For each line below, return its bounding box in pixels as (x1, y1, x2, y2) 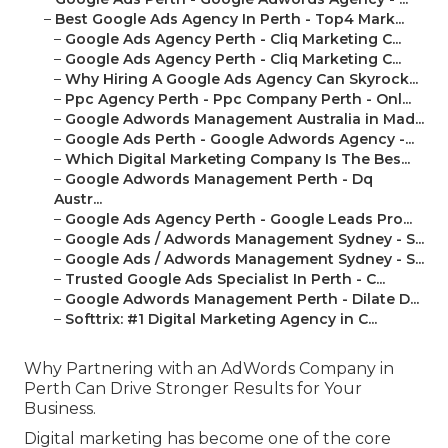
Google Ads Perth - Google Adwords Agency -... (65, 130, 414, 149)
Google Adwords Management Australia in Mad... (65, 110, 424, 129)
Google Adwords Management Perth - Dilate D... (65, 290, 419, 309)
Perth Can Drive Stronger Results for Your (24, 379, 362, 399)
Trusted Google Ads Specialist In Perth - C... (65, 270, 385, 289)
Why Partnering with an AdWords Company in (24, 359, 394, 379)
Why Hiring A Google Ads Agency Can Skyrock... (65, 70, 418, 89)
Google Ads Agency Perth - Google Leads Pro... (65, 210, 412, 229)
